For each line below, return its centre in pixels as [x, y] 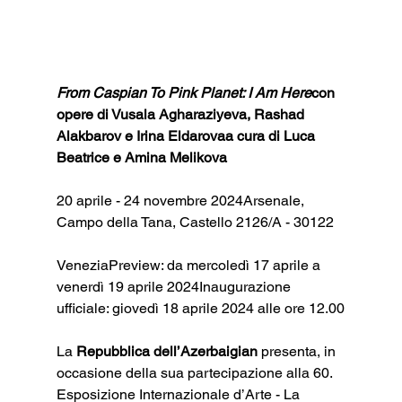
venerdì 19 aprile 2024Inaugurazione [175, 286]
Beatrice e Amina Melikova [141, 157]
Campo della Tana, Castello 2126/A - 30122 [197, 222]
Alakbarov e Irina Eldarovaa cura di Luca [187, 135]
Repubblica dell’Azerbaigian [166, 351]
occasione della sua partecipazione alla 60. [196, 372]
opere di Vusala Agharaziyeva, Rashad [182, 114]
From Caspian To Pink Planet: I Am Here [184, 92]
